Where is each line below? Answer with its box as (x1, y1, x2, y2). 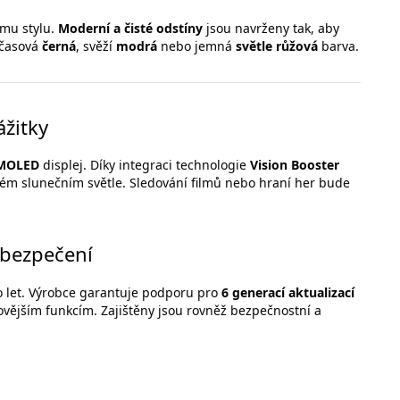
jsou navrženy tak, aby (203, 19, 339, 37)
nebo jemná (157, 37, 236, 54)
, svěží (76, 37, 116, 54)
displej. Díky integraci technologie (39, 156, 250, 174)
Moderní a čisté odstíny (58, 19, 203, 37)
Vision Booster (250, 156, 339, 174)
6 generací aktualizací (221, 283, 354, 301)
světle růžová (236, 37, 318, 54)
